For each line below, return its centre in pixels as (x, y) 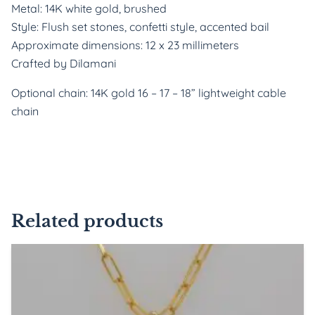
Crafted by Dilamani (64, 63)
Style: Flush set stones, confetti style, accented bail (140, 27)
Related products (87, 221)
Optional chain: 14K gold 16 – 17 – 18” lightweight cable (149, 93)
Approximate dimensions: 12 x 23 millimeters (125, 45)
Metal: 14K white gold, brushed (89, 8)
